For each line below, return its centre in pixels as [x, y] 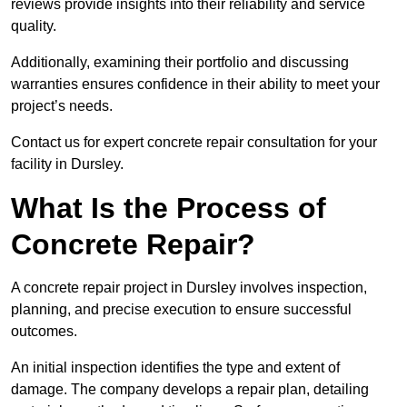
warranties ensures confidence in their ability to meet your [195, 84]
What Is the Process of [169, 208]
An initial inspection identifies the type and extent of [175, 368]
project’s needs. [62, 106]
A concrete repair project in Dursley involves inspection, [189, 288]
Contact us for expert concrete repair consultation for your [194, 143]
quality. [34, 26]
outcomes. [44, 332]
